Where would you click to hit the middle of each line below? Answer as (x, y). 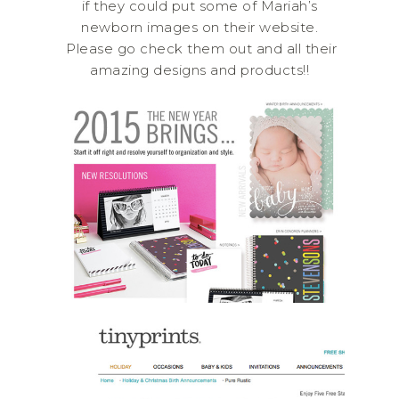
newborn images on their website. (199, 27)
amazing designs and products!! (199, 69)
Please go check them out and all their (199, 48)
